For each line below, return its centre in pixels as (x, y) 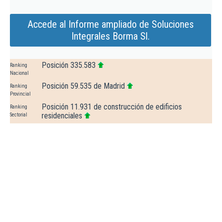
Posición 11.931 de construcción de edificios (112, 107)
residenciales (62, 116)
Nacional (19, 73)
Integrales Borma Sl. (111, 36)
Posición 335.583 (69, 65)
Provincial (20, 94)
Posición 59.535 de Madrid (83, 86)
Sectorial (19, 115)
